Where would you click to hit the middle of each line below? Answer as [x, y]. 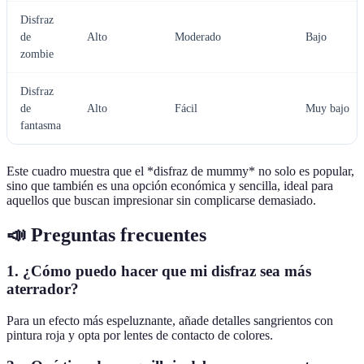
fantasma [41, 126]
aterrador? [43, 288]
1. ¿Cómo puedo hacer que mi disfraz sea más [159, 271]
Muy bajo [327, 109]
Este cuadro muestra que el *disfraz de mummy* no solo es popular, [180, 171]
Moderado [198, 37]
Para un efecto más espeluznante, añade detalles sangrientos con [170, 320]
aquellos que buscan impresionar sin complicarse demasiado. [161, 201]
